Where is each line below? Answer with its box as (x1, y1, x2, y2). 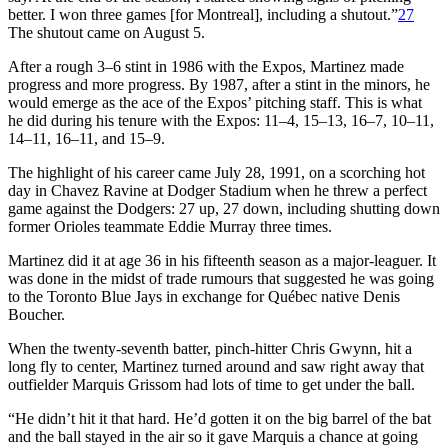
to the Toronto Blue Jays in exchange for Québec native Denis (8, 287, 400, 305)
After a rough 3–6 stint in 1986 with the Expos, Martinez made (8, 57, 404, 75)
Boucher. (8, 305, 65, 323)
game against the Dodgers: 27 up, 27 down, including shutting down (8, 199, 440, 217)
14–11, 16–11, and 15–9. (8, 129, 165, 147)
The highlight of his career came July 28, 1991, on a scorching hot (8, 163, 425, 181)
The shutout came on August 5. (8, 23, 205, 41)
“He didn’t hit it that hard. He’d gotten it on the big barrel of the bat (8, 409, 431, 427)
